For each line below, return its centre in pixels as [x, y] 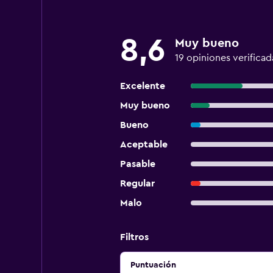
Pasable [137, 164]
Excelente [142, 86]
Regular [137, 183]
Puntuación [153, 265]
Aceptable [144, 144]
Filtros [134, 237]
